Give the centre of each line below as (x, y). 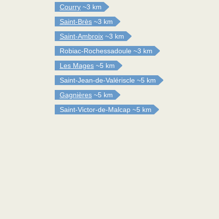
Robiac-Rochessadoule (96, 51)
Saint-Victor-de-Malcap (95, 109)
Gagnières (76, 95)
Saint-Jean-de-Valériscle (97, 80)
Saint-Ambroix (81, 36)
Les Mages (77, 66)
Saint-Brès (76, 22)
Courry (70, 7)
